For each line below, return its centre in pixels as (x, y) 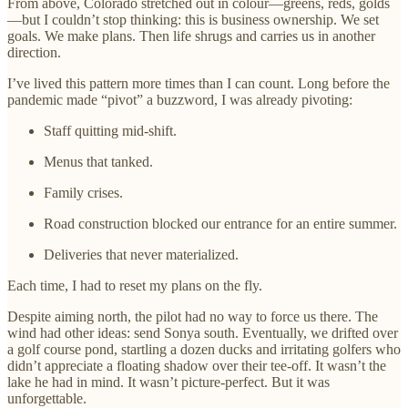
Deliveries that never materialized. (141, 255)
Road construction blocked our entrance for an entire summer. (220, 224)
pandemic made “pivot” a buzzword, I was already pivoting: (180, 100)
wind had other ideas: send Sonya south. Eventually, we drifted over (203, 333)
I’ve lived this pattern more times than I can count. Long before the (199, 84)
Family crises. (83, 193)
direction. (34, 53)
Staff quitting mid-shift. (110, 131)
